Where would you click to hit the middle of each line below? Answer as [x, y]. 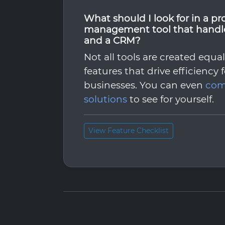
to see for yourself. [171, 99]
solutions [105, 99]
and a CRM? [112, 40]
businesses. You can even [145, 85]
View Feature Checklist [129, 131]
